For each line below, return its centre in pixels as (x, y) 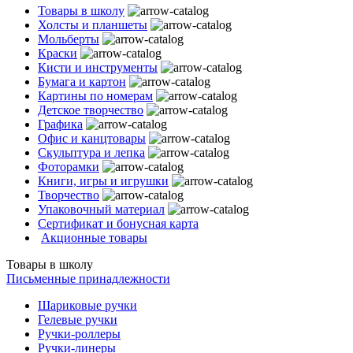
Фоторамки (69, 167)
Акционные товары (94, 238)
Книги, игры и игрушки (103, 181)
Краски (58, 53)
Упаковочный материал (101, 209)
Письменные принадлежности (88, 279)
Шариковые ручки (87, 305)
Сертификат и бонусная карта (118, 223)
